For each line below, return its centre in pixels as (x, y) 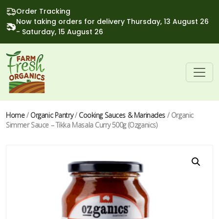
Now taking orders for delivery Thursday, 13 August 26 (112, 22)
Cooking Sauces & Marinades (122, 115)
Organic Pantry (52, 115)
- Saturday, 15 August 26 (60, 32)
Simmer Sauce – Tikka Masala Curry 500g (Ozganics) (82, 125)
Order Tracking (43, 11)
